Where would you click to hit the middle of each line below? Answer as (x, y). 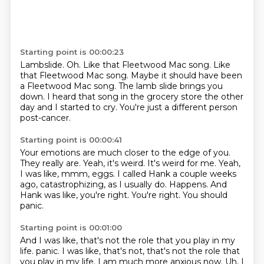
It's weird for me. (183, 163)
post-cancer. (45, 118)
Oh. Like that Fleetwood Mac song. (140, 65)
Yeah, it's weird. (115, 163)
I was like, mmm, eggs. (68, 174)
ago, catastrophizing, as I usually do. (94, 184)
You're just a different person (178, 107)
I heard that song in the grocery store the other (145, 97)
